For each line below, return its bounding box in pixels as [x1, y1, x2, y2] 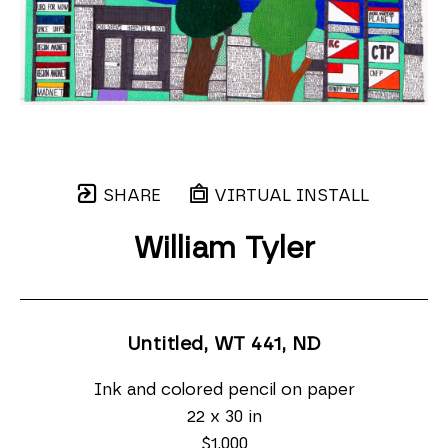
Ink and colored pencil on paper [93, 381, 355, 398]
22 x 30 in [186, 408, 262, 425]
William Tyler [133, 234, 315, 264]
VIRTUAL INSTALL [209, 187, 369, 204]
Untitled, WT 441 [126, 335, 282, 354]
